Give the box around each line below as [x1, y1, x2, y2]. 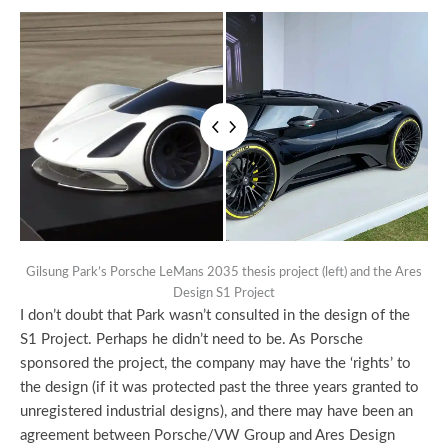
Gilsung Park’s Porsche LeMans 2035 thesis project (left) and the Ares [26, 266, 422, 279]
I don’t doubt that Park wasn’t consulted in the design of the [20, 308, 410, 324]
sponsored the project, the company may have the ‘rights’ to [20, 356, 411, 372]
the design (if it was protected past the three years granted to [20, 380, 419, 396]
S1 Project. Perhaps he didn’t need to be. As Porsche [20, 332, 363, 348]
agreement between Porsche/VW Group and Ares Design [20, 428, 395, 444]
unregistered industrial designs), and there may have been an [20, 404, 413, 420]
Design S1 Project [173, 287, 275, 300]
